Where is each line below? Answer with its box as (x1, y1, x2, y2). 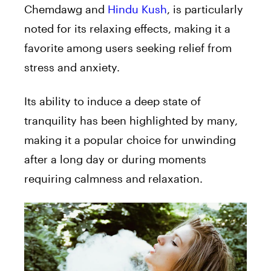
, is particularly (167, 2, 243, 16)
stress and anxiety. (24, 60, 120, 74)
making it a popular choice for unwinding (24, 133, 236, 147)
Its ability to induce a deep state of (24, 94, 201, 108)
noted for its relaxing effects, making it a (24, 22, 230, 36)
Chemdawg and (24, 2, 108, 16)
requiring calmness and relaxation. (24, 172, 203, 186)
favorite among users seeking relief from (24, 41, 232, 55)
